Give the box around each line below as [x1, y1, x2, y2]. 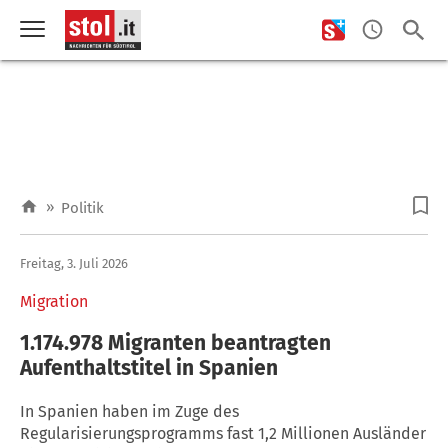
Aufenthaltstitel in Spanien [20, 354, 278, 381]
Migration [20, 291, 88, 311]
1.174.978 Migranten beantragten [20, 329, 331, 356]
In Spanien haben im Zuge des [20, 401, 239, 421]
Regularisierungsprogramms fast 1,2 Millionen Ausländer [20, 423, 426, 443]
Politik [61, 199, 104, 217]
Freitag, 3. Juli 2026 [20, 255, 128, 271]
